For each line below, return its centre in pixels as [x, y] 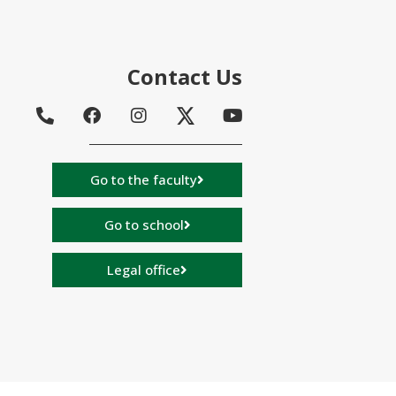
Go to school [144, 224]
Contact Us [185, 76]
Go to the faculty [144, 179]
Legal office [144, 269]
